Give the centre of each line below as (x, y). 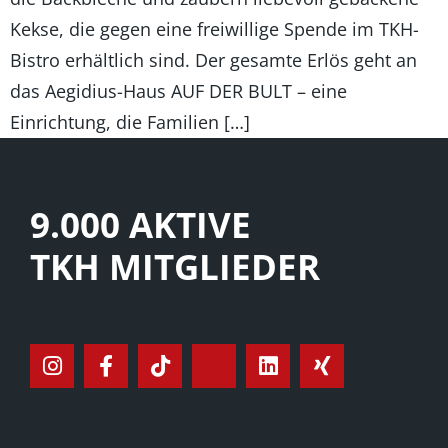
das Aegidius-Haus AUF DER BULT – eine (178, 90)
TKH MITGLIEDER (175, 266)
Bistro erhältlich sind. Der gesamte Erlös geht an (213, 59)
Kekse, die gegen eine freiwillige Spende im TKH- (214, 28)
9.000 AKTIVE (140, 224)
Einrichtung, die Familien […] (130, 121)
